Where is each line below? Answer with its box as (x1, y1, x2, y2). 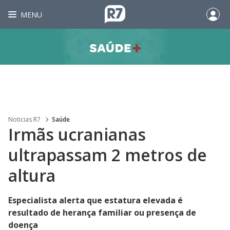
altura (8, 164, 55, 186)
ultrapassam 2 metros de (8, 144, 207, 166)
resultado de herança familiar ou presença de (8, 207, 196, 218)
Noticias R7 (8, 115, 41, 124)
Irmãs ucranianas (8, 123, 146, 145)
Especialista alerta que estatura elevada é (8, 195, 183, 206)
